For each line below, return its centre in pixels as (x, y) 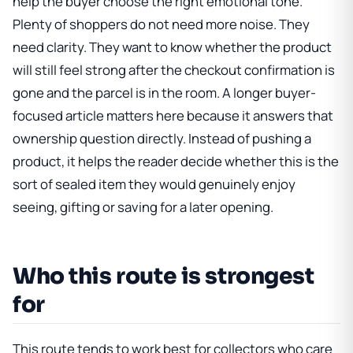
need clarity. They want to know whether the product (172, 47)
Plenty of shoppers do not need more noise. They (161, 24)
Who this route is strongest (163, 277)
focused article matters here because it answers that (173, 116)
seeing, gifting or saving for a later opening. (143, 207)
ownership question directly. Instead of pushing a (162, 139)
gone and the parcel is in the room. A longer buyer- (164, 93)
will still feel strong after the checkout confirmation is (174, 70)
